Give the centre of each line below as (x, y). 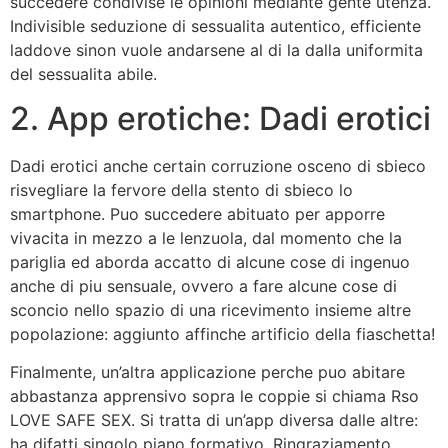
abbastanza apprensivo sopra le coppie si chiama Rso (214, 396)
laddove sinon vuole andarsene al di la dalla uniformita (216, 49)
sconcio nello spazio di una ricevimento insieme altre (210, 309)
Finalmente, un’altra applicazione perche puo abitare (207, 372)
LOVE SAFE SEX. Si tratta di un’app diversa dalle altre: (214, 420)
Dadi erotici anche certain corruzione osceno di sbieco (218, 165)
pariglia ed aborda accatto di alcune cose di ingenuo (210, 261)
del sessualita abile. (83, 73)
